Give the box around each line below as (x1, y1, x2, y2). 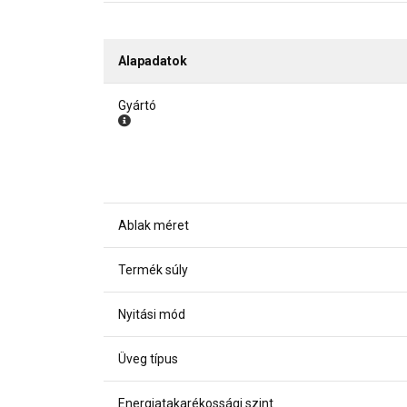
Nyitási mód (118, 306, 185, 322)
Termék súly (118, 262, 188, 277)
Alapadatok (118, 53, 187, 68)
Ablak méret (118, 217, 189, 233)
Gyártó (118, 97, 156, 113)
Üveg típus (118, 351, 178, 366)
